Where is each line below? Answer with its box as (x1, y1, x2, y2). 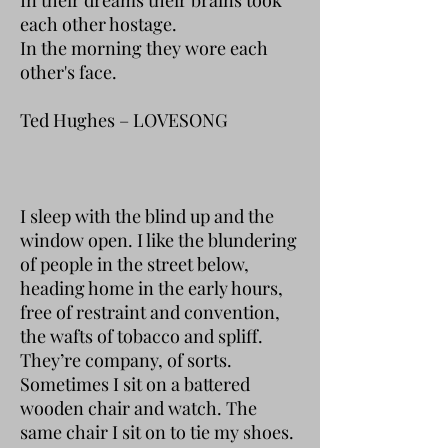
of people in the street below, (20, 251, 249, 276)
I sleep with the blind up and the (20, 203, 274, 228)
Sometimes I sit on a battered (20, 371, 250, 396)
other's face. (20, 59, 117, 84)
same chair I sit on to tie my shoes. (20, 419, 294, 444)
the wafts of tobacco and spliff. (20, 323, 263, 348)
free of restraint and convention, (20, 299, 280, 324)
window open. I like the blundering (20, 227, 297, 252)
